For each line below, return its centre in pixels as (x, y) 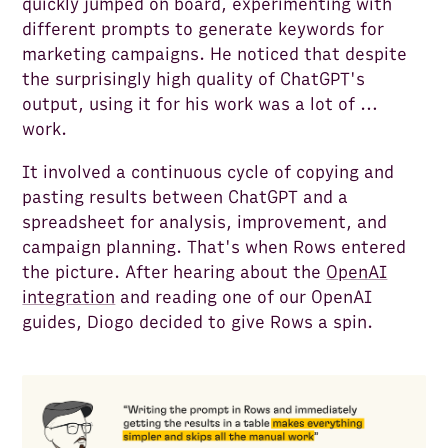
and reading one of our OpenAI (244, 297)
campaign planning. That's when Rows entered (214, 247)
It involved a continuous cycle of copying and (208, 172)
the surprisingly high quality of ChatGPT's (194, 79)
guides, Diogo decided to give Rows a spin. (198, 322)
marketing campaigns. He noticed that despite (215, 54)
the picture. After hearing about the (174, 272)
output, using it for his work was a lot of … (200, 104)
